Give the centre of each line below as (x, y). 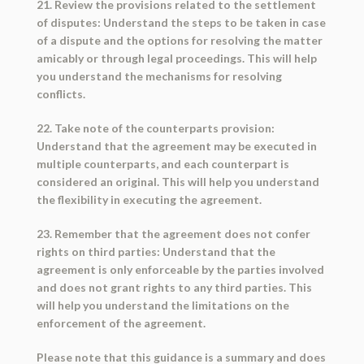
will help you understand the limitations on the (162, 305)
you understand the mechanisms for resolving (159, 76)
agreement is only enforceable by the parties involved (180, 270)
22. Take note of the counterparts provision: (155, 128)
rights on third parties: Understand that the (156, 252)
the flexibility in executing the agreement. (149, 200)
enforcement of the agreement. (121, 323)
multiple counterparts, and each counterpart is (162, 164)
